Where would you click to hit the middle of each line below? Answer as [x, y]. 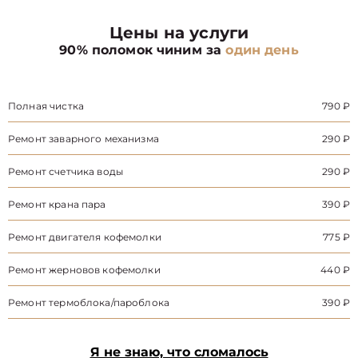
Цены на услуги [179, 33]
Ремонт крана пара [57, 204]
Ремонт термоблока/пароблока [89, 302]
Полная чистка [46, 106]
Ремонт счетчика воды [66, 171]
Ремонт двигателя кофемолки [85, 237]
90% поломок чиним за [143, 50]
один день [262, 50]
